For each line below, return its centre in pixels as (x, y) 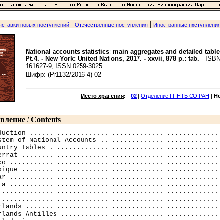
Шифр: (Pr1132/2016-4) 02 (63, 74)
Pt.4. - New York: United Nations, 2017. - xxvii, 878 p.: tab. (112, 59)
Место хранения (102, 96)
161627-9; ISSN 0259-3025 (64, 66)
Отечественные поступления (111, 25)
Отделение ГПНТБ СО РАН (175, 96)
